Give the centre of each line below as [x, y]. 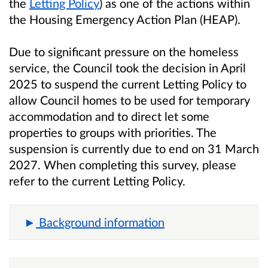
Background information [102, 222]
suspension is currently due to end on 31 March [134, 148]
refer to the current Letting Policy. [97, 180]
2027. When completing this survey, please [123, 164]
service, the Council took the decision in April [127, 67]
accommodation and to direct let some [109, 116]
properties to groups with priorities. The [113, 132]
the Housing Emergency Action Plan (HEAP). [125, 19]
